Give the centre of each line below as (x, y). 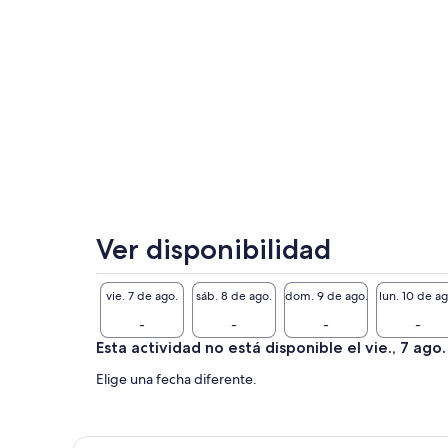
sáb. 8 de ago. (234, 295)
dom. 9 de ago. (326, 295)
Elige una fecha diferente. (176, 379)
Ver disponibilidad (213, 249)
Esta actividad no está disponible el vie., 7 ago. (271, 348)
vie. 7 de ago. (142, 295)
